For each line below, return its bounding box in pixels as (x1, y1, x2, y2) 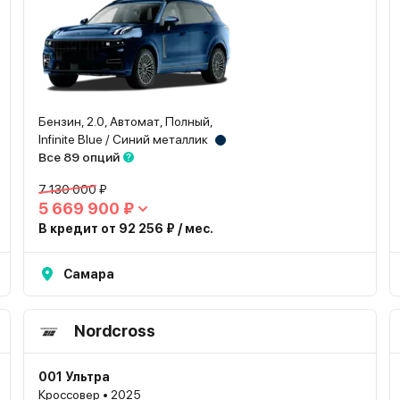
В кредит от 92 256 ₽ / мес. (37, 221, 213, 236)
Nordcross (73, 321, 155, 340)
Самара (62, 267, 114, 281)
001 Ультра (37, 370, 110, 384)
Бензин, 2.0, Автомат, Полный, (37, 114, 213, 129)
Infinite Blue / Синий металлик (37, 132, 208, 146)
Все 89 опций (37, 150, 120, 164)
